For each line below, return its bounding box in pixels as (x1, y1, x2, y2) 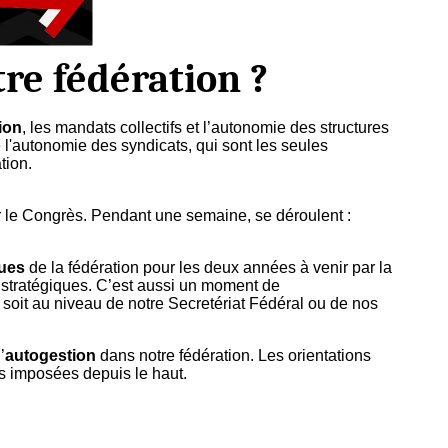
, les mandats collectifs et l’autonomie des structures (22, 118, 389, 136)
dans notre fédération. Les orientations (96, 346, 371, 364)
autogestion (5, 346, 96, 364)
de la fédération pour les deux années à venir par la (25, 258, 392, 276)
